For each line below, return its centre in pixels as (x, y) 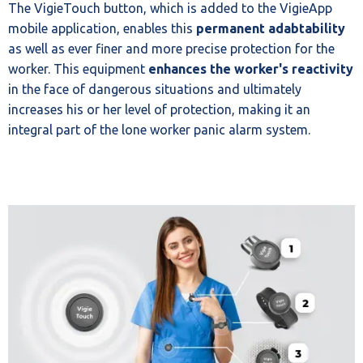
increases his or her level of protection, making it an (159, 109)
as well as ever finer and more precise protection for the (171, 49)
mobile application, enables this (102, 28)
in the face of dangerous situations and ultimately (155, 89)
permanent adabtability (271, 28)
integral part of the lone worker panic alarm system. (159, 130)
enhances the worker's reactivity (251, 69)
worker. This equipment (78, 69)
